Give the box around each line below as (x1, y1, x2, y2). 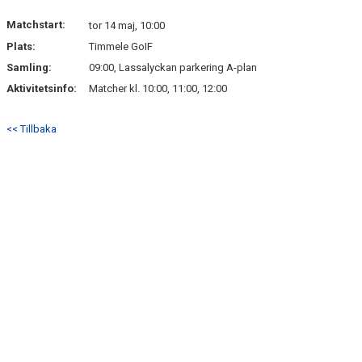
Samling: (6, 61, 52, 74)
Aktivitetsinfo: (6, 82, 79, 95)
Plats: (6, 40, 36, 53)
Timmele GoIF (89, 40, 153, 53)
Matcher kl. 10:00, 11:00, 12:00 (89, 82, 227, 95)
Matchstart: (6, 19, 65, 31)
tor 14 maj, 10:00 (89, 19, 165, 32)
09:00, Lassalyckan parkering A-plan (89, 61, 257, 74)
